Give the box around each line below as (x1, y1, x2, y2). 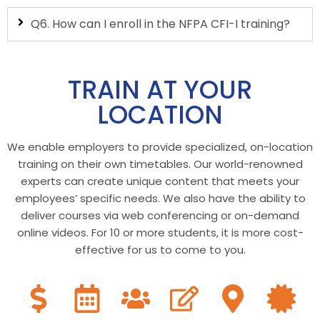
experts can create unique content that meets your (21, 173, 299, 189)
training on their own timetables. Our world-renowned (17, 156, 303, 171)
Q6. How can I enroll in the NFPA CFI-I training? (31, 15, 290, 32)
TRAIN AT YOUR (68, 71, 252, 107)
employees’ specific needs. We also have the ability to (14, 190, 306, 206)
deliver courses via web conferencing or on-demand (21, 207, 299, 223)
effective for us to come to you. (74, 241, 246, 257)
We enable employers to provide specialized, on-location (7, 139, 313, 154)
